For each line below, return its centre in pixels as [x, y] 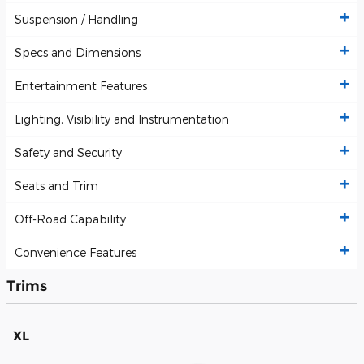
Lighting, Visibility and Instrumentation [122, 119]
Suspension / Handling [76, 19]
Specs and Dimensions [78, 53]
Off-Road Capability [70, 219]
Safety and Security [68, 153]
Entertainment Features [81, 86]
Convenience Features [76, 253]
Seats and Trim [56, 186]
